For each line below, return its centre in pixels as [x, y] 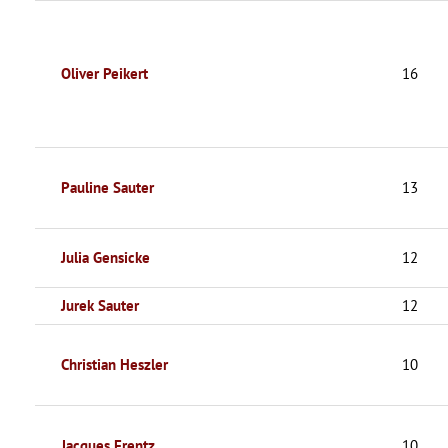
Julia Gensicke [105, 257]
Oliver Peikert [104, 73]
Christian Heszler [114, 364]
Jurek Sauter [100, 305]
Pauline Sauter [107, 187]
